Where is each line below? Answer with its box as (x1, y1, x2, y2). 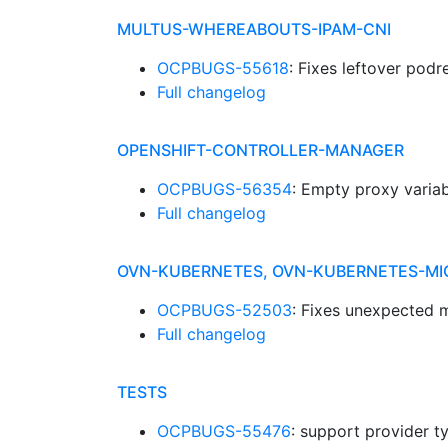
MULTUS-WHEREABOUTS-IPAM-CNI (117, 19, 391, 39)
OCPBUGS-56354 (157, 179, 292, 199)
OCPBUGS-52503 (157, 300, 292, 320)
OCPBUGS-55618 (157, 58, 289, 78)
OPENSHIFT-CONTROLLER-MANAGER (117, 140, 404, 160)
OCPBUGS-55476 (157, 421, 291, 441)
